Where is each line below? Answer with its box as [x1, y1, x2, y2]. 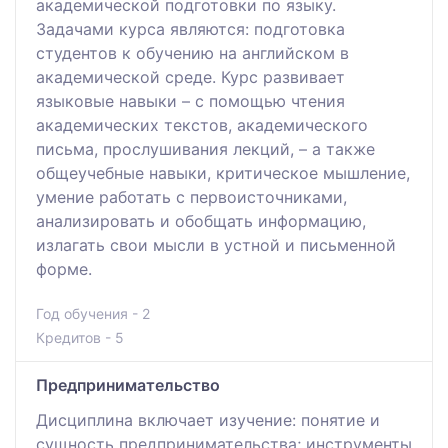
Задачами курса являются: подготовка [36, 18, 345, 39]
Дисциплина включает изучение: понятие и [36, 409, 380, 430]
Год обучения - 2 [36, 304, 150, 322]
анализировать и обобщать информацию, [36, 210, 366, 231]
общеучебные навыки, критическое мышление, [36, 162, 410, 183]
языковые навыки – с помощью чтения [36, 90, 345, 111]
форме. [36, 258, 92, 279]
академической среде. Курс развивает [36, 66, 345, 87]
